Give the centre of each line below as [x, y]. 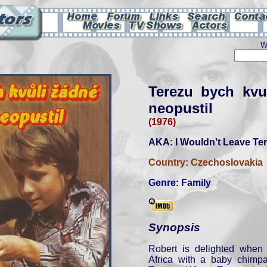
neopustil [181, 108]
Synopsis [174, 227]
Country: [170, 162]
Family [196, 183]
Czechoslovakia [227, 162]
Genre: [165, 183]
